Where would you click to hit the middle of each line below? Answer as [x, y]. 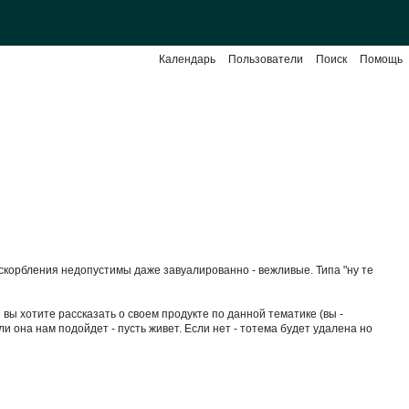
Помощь [381, 59]
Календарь [187, 59]
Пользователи [266, 59]
